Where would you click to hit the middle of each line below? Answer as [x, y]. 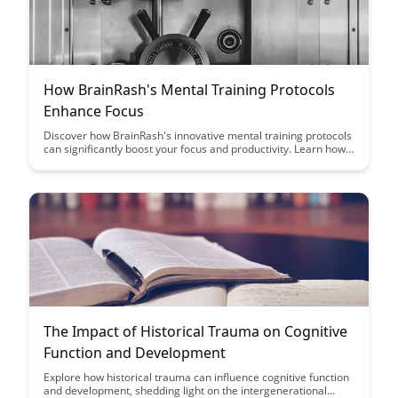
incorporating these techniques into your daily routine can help [198, 163]
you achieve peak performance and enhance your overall [184, 176]
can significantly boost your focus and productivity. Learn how [195, 149]
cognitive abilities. [88, 189]
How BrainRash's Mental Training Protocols [189, 90]
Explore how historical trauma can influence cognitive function [196, 378]
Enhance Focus [94, 111]
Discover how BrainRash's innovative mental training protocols [198, 136]
